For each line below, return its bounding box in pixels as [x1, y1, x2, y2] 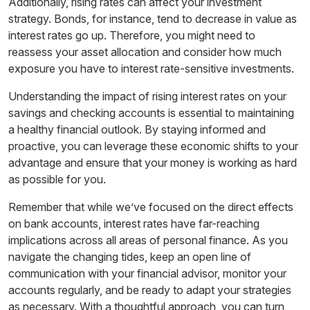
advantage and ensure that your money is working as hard [8, 155, 297, 170]
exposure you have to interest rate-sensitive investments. [8, 61, 294, 75]
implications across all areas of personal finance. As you [8, 232, 288, 247]
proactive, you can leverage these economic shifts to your [8, 138, 298, 153]
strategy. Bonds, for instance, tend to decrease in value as [8, 11, 297, 26]
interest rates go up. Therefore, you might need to [8, 28, 255, 42]
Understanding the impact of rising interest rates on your [8, 89, 286, 103]
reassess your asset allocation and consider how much [8, 44, 282, 59]
